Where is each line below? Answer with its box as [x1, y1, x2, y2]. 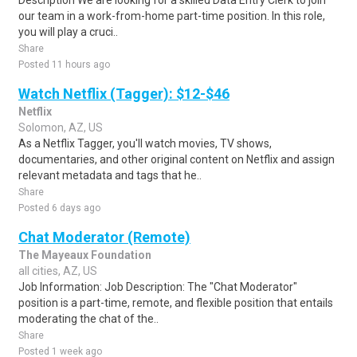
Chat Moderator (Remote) [18, 229, 190, 245]
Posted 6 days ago [18, 202, 100, 214]
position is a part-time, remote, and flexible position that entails [18, 296, 333, 309]
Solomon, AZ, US [18, 121, 103, 134]
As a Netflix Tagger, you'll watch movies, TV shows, [18, 137, 272, 150]
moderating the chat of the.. [18, 312, 159, 325]
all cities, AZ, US [18, 265, 97, 277]
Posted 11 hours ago [18, 59, 110, 70]
